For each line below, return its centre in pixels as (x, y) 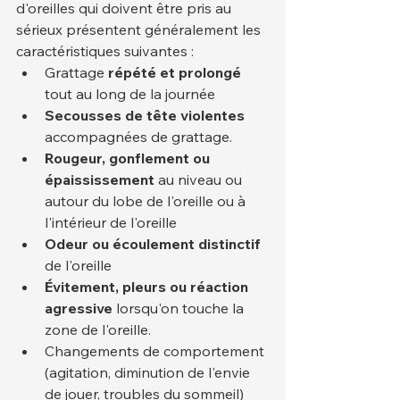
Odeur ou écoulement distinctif (153, 244)
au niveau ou (200, 180)
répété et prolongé (175, 73)
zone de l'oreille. (98, 330)
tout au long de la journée (130, 94)
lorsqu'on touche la (180, 308)
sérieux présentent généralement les (140, 30)
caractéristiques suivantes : (105, 51)
